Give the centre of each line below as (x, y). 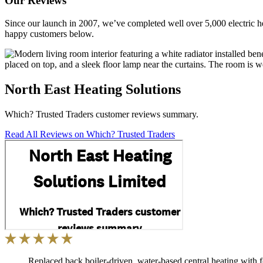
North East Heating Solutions (93, 89)
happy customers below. (49, 33)
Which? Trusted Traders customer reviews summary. (102, 114)
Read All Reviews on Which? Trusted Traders (90, 134)
